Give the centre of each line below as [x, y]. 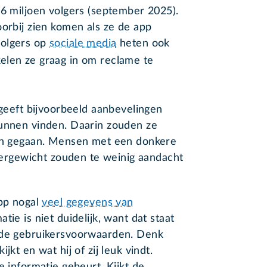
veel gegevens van [88, 202]
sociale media [83, 44]
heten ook [143, 44]
